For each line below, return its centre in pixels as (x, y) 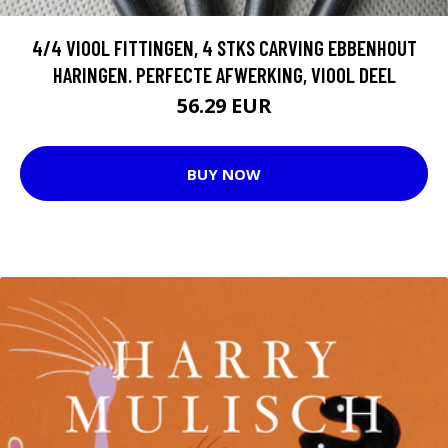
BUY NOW (224, 173)
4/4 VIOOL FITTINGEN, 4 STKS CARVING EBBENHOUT (224, 47)
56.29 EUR (224, 105)
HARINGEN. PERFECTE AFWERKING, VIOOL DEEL (224, 74)
